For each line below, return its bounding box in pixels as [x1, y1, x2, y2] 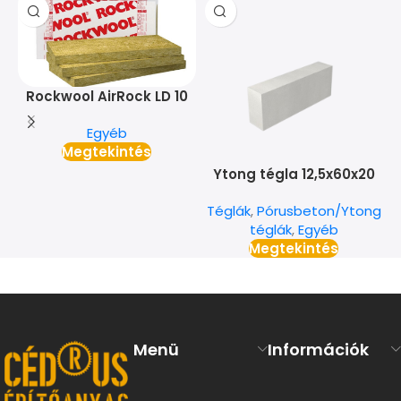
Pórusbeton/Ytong [256, 200, 381, 220]
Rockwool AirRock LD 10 [25, 86, 188, 106]
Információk [267, 337, 369, 361]
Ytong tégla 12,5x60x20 [212, 164, 375, 183]
